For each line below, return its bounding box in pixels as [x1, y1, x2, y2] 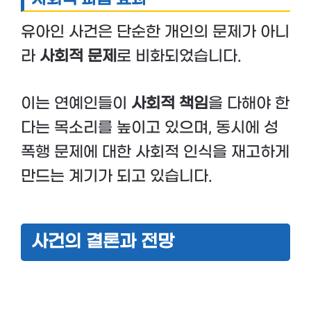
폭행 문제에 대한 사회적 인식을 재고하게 [21, 142, 289, 161]
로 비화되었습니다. [117, 47, 242, 65]
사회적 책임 [131, 94, 208, 112]
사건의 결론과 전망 [31, 231, 174, 253]
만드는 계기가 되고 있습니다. [21, 167, 212, 185]
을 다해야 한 [208, 94, 289, 112]
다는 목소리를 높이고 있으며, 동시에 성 [21, 118, 278, 137]
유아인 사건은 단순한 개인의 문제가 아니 [21, 22, 289, 41]
